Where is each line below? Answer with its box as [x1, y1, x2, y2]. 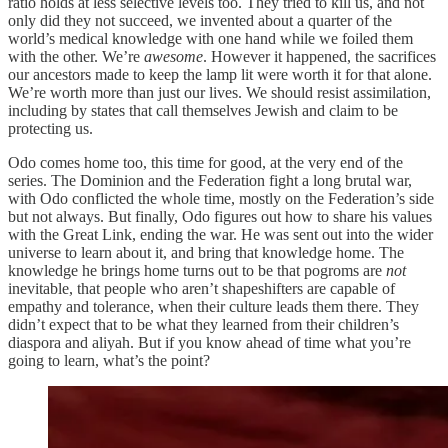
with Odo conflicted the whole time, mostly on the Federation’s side [8, 190, 434, 208]
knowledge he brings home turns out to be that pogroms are [8, 262, 386, 280]
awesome [144, 48, 203, 66]
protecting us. [8, 120, 93, 138]
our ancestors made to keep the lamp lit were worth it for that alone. [8, 66, 432, 84]
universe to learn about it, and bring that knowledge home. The [8, 244, 404, 262]
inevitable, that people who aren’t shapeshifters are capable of [8, 280, 395, 298]
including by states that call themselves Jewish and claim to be [8, 102, 398, 120]
